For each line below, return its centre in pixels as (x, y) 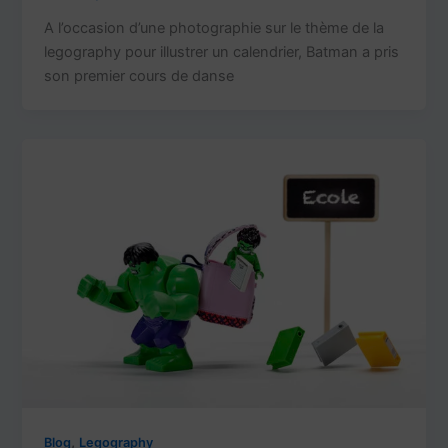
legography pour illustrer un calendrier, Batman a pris (222, 51)
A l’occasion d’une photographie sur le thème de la (214, 27)
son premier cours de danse (139, 75)
